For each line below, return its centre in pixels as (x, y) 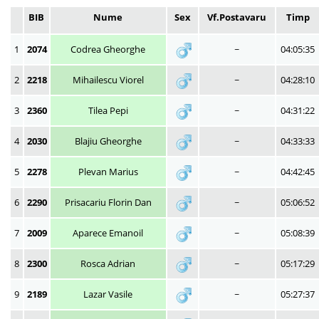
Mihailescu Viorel (108, 80)
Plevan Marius (108, 172)
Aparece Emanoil (108, 233)
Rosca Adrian (108, 263)
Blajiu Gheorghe (108, 141)
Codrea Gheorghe (108, 49)
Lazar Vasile (108, 294)
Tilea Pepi (108, 110)
